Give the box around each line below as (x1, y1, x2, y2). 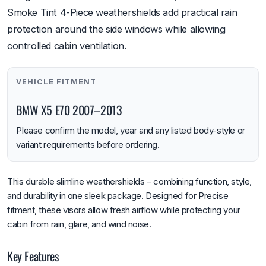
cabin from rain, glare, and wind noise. (7, 218, 151, 230)
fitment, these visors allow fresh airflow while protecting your (7, 204, 240, 216)
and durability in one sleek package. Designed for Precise (7, 189, 229, 201)
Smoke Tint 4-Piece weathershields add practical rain (7, 6, 237, 18)
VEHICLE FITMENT (16, 77, 97, 86)
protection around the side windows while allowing (7, 23, 226, 35)
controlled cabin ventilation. (7, 39, 126, 52)
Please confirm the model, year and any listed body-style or (16, 125, 245, 137)
